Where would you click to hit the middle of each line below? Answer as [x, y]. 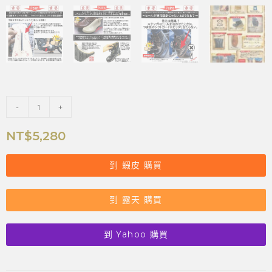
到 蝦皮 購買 [136, 165]
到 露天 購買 [136, 200]
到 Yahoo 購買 [136, 235]
